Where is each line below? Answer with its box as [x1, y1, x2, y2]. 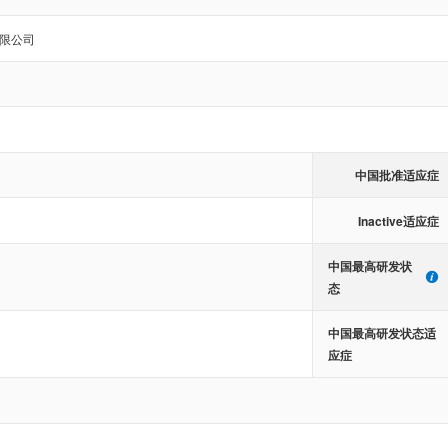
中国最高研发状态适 [328, 324, 436, 342]
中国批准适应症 [354, 166, 439, 184]
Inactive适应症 [357, 211, 439, 230]
